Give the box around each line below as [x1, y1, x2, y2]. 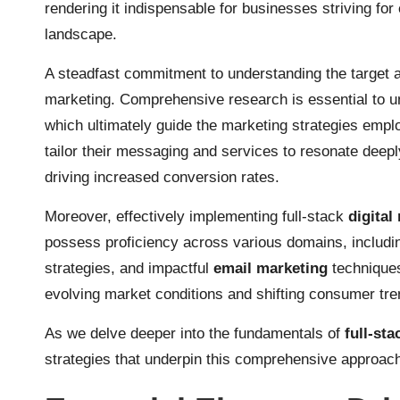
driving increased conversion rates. [45, 169, 279, 186]
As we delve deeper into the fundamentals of [45, 325, 345, 342]
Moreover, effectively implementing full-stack [45, 208, 348, 225]
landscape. [45, 26, 117, 43]
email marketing [213, 260, 328, 277]
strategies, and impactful [45, 260, 213, 277]
